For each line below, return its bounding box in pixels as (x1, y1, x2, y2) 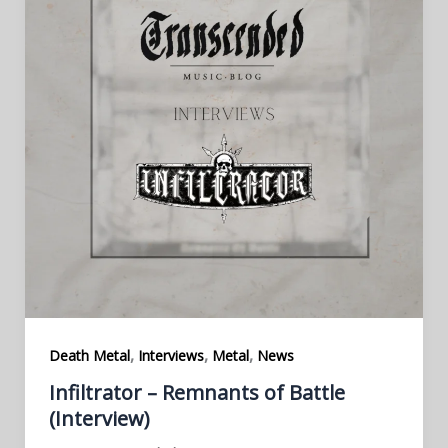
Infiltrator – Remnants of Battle (48, 379, 345, 407)
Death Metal (48, 345, 130, 365)
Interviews (137, 345, 204, 365)
